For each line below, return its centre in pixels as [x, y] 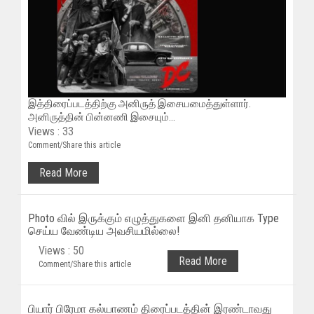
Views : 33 [51, 131]
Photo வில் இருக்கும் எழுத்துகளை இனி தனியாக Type [153, 218]
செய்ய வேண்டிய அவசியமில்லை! [104, 231]
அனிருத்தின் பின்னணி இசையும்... [102, 117]
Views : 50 [61, 250]
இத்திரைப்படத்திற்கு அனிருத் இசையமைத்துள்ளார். [139, 103]
